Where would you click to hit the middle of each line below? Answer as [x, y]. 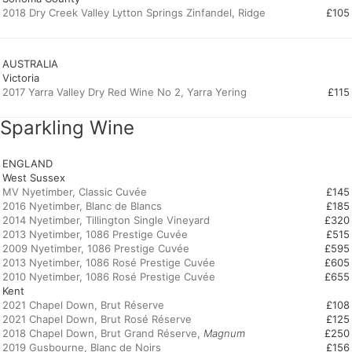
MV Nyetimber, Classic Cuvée [75, 192]
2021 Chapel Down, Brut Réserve [83, 305]
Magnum [224, 333]
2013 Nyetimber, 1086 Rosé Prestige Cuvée [109, 262]
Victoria [21, 78]
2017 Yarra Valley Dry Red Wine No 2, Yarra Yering [125, 92]
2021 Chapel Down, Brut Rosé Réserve [97, 319]
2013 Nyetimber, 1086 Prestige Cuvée [95, 234]
